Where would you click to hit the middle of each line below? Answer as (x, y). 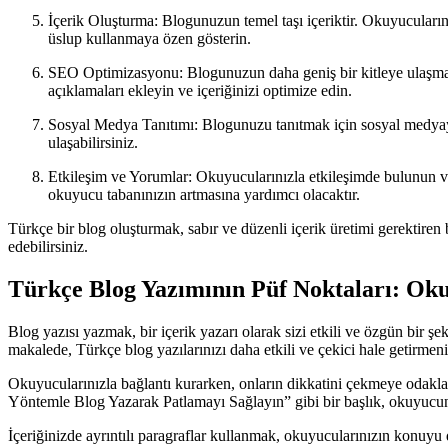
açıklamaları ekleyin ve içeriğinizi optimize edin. (200, 91)
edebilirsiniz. (48, 247)
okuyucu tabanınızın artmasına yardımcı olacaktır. (204, 195)
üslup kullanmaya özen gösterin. (149, 39)
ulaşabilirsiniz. (93, 143)
